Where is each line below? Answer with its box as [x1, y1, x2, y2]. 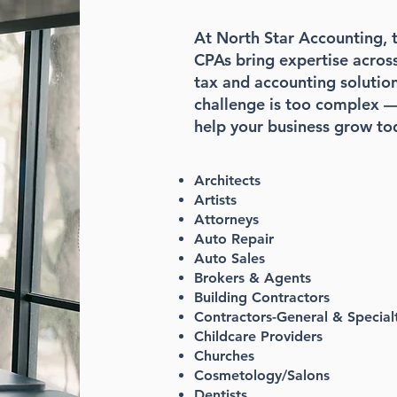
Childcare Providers [193, 328, 323, 345]
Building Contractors [193, 289, 330, 306]
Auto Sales [193, 250, 265, 267]
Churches [193, 347, 254, 364]
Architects [193, 172, 265, 189]
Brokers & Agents [193, 269, 311, 286]
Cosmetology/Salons [193, 367, 330, 384]
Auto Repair [193, 230, 274, 247]
